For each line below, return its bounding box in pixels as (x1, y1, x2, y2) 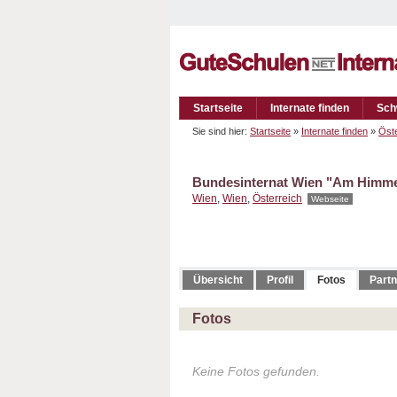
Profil (267, 274, 293, 286)
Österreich (253, 192, 302, 205)
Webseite (311, 194, 349, 204)
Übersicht (193, 274, 243, 286)
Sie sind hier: (192, 126, 250, 136)
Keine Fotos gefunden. (192, 365, 320, 378)
